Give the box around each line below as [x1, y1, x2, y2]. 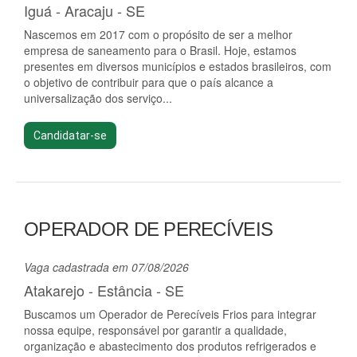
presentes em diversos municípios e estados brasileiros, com [24, 58, 331, 74]
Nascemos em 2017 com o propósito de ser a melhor [24, 26, 292, 42]
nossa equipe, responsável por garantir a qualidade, [24, 322, 287, 338]
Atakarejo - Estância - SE [24, 280, 184, 300]
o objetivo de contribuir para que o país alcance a [24, 74, 273, 90]
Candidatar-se [33, 129, 107, 142]
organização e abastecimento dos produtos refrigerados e [24, 338, 316, 354]
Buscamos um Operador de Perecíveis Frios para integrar [24, 306, 316, 322]
